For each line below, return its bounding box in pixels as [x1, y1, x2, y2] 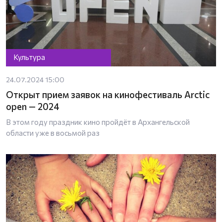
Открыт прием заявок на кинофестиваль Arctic [6, 88, 210, 100]
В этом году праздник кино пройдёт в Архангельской [6, 117, 190, 126]
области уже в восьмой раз [6, 128, 100, 137]
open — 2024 [6, 100, 59, 112]
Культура [13, 53, 46, 62]
